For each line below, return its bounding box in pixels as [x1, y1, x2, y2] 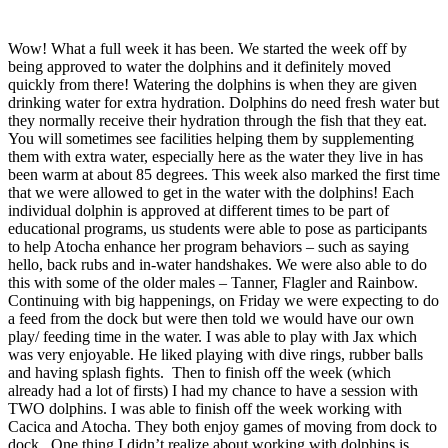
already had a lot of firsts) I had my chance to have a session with [8, 381, 418, 399]
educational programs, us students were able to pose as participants [8, 219, 427, 237]
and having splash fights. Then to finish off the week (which [8, 363, 391, 381]
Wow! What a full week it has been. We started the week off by [8, 39, 407, 57]
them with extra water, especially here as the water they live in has [8, 147, 423, 165]
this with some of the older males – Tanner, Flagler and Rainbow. [8, 273, 422, 291]
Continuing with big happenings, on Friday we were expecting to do [8, 291, 439, 309]
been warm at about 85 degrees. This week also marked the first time [8, 165, 440, 183]
